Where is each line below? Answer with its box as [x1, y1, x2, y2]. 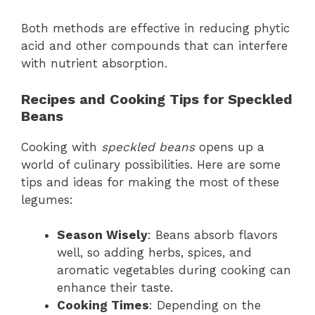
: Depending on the [149, 298, 261, 313]
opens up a [195, 139, 264, 154]
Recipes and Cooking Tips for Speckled [21, 90, 292, 108]
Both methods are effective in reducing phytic [21, 21, 290, 36]
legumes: [21, 192, 73, 207]
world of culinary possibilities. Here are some [21, 157, 281, 172]
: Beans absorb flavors [148, 228, 278, 243]
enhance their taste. [57, 281, 173, 295]
